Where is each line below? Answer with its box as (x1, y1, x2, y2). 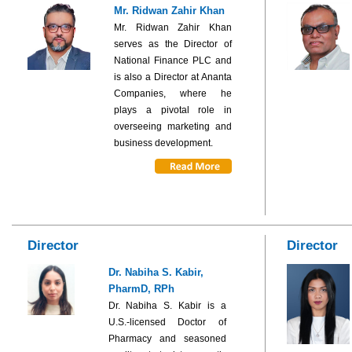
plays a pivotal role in (114, 104, 232, 115)
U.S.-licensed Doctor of (108, 316, 226, 328)
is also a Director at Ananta (114, 71, 232, 82)
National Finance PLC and (114, 54, 232, 66)
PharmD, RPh (108, 282, 174, 295)
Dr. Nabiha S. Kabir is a (108, 299, 226, 311)
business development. (114, 137, 213, 148)
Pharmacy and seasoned (108, 332, 226, 344)
